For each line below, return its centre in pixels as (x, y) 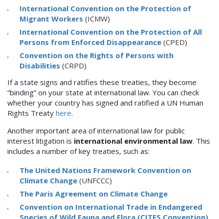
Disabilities (40, 66)
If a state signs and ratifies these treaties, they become (102, 82)
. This (201, 141)
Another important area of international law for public (96, 131)
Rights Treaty (32, 113)
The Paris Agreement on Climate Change (94, 194)
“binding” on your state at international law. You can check (103, 93)
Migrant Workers (51, 19)
